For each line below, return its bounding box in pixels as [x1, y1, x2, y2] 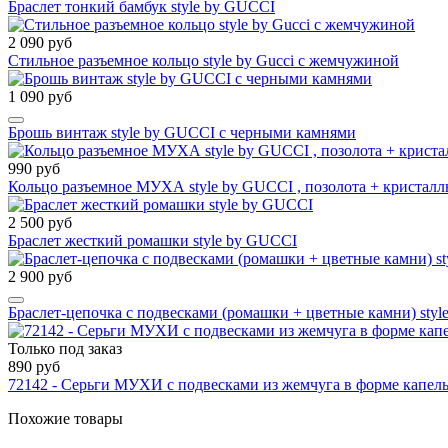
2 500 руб [8, 214, 72, 232]
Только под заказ [8, 340, 122, 358]
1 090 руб [8, 88, 72, 106]
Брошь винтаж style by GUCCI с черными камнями [8, 124, 356, 142]
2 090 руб [8, 34, 72, 52]
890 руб [8, 358, 60, 376]
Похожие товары [8, 410, 123, 428]
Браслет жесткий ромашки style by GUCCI [8, 232, 297, 250]
